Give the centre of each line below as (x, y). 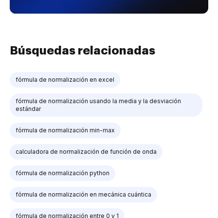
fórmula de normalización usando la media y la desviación (98, 101)
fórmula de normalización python (63, 173)
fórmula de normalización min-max (65, 130)
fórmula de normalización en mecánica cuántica (83, 194)
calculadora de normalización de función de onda (86, 151)
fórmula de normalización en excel (65, 79)
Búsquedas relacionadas (82, 50)
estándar (28, 109)
